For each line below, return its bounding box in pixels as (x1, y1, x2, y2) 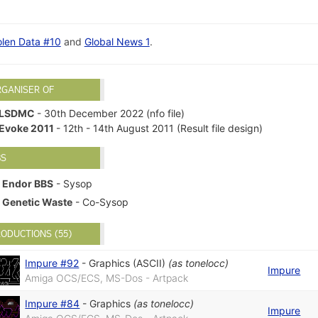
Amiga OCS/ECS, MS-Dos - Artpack (25, 272, 189, 285)
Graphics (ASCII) (89, 257, 166, 270)
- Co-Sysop (72, 195, 129, 208)
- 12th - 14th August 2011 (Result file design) (56, 122, 263, 135)
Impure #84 (25, 297, 80, 310)
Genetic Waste (2, 195, 73, 208)
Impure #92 (25, 257, 79, 270)
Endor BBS (2, 177, 54, 190)
